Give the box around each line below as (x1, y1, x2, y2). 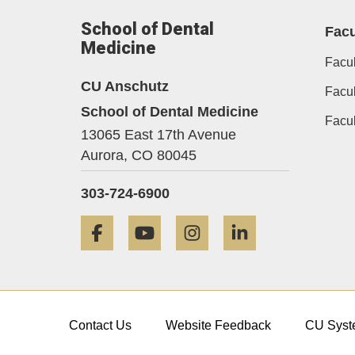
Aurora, (81, 147, 128, 163)
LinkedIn (267, 217, 315, 231)
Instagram (219, 217, 275, 231)
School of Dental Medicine (81, 103, 258, 120)
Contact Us (69, 319, 132, 333)
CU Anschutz (81, 78, 169, 94)
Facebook (124, 217, 181, 231)
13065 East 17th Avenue (81, 127, 236, 143)
